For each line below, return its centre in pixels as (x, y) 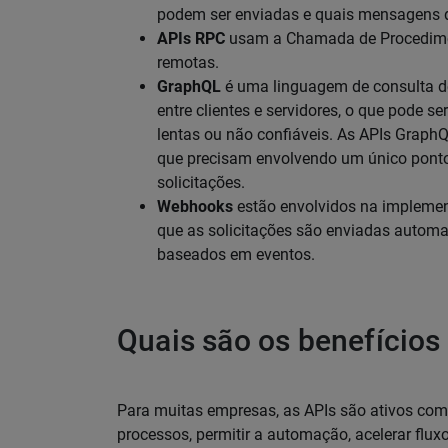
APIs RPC (191, 39)
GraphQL (189, 87)
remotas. (188, 63)
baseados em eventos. (236, 255)
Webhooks (195, 207)
